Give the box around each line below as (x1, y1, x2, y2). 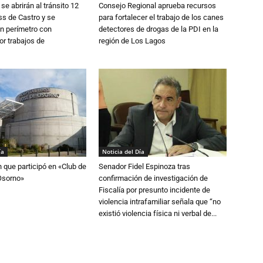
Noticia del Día (102, 147, 144, 156)
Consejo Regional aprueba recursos (99, 1, 216, 11)
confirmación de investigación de (99, 174, 208, 183)
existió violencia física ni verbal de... (99, 209, 217, 218)
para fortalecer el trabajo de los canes (99, 13, 224, 22)
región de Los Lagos (99, 36, 166, 46)
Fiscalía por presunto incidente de (99, 186, 210, 195)
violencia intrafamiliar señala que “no (99, 197, 221, 207)
